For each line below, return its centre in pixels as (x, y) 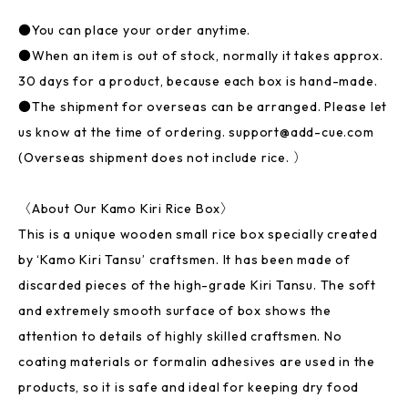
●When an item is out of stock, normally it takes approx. (201, 56)
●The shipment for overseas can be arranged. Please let (203, 107)
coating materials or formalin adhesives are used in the (197, 362)
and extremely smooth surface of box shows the (175, 311)
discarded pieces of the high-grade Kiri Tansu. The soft (197, 285)
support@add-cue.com (301, 132)
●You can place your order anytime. (135, 30)
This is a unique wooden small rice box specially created (198, 234)
